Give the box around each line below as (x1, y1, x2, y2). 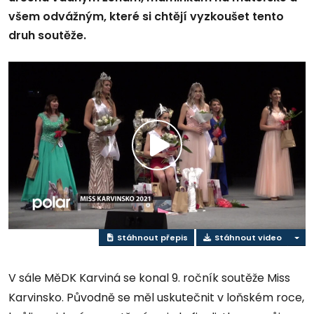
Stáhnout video (212, 231, 282, 243)
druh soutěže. (8, 27, 86, 44)
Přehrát (157, 149, 226, 173)
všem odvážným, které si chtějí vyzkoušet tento (8, 8, 284, 25)
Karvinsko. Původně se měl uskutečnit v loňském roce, (8, 289, 304, 306)
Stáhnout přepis (114, 231, 188, 243)
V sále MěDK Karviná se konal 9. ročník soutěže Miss (8, 270, 290, 287)
